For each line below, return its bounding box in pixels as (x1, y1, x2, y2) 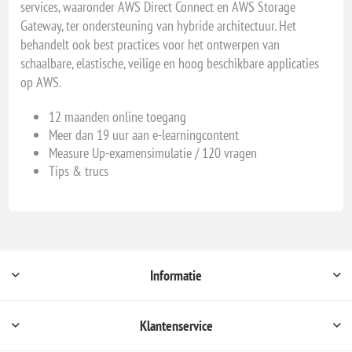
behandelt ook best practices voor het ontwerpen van (20, 35, 280, 53)
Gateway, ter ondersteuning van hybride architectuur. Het (20, 16, 297, 35)
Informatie (150, 266, 202, 284)
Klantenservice (139, 316, 213, 335)
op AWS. (20, 72, 62, 91)
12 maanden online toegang (49, 107, 187, 126)
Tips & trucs (49, 161, 109, 180)
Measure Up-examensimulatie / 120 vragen (49, 143, 258, 162)
